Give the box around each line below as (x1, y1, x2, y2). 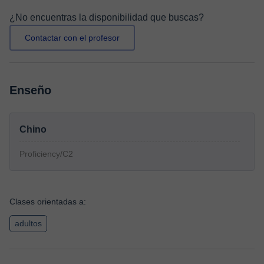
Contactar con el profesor (25, 33, 120, 42)
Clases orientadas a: (9, 197, 86, 206)
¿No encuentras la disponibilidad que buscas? (9, 12, 204, 22)
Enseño (9, 84, 51, 97)
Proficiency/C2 (19, 149, 73, 159)
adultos (15, 219, 42, 228)
